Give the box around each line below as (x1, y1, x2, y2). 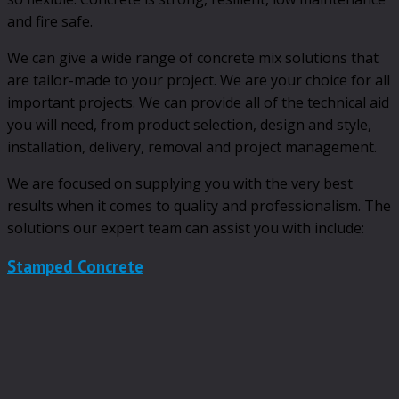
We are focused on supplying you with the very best (7, 173, 353, 193)
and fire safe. (7, 11, 93, 31)
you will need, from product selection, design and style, (7, 114, 371, 134)
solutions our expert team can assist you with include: (7, 217, 364, 238)
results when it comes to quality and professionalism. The (7, 195, 391, 216)
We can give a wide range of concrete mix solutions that (7, 47, 379, 68)
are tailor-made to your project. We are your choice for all (7, 69, 390, 90)
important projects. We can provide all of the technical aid (7, 92, 389, 112)
